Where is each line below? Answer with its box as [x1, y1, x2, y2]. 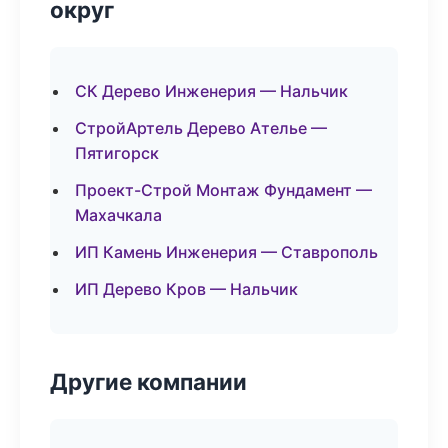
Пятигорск [75, 143, 159, 163]
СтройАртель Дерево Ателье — [75, 118, 327, 138]
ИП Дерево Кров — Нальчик [75, 279, 298, 299]
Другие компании [50, 368, 247, 395]
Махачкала [75, 205, 162, 225]
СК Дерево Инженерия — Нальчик [75, 81, 348, 101]
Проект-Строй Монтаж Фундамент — [75, 180, 372, 200]
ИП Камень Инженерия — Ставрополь [75, 242, 378, 262]
